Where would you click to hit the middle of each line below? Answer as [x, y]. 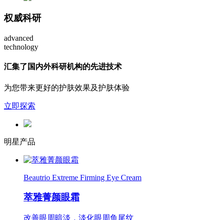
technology [21, 47]
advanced [19, 38]
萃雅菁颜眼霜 [52, 197]
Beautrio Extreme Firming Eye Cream [82, 177]
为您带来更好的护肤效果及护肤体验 [67, 87]
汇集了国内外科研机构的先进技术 [63, 67]
